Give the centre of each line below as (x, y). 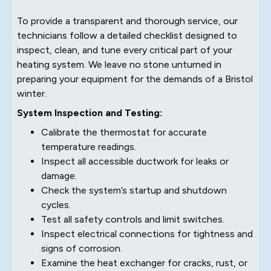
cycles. (56, 204)
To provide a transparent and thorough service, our (127, 21)
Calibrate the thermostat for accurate (124, 132)
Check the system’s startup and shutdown (134, 190)
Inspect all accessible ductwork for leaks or (135, 161)
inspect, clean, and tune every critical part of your (125, 50)
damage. (59, 175)
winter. (32, 93)
